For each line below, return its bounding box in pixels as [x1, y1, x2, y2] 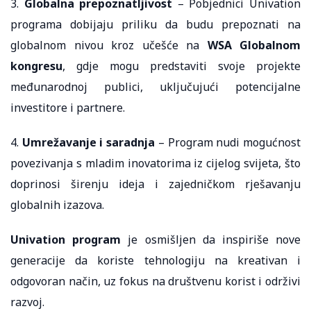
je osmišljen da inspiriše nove [121, 232, 301, 248]
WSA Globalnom [207, 37, 301, 53]
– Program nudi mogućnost [155, 135, 301, 151]
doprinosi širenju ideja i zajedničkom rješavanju [10, 176, 301, 192]
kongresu [10, 58, 62, 74]
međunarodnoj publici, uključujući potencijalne [10, 79, 301, 95]
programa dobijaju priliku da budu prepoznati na [10, 17, 301, 33]
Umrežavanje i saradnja [22, 135, 155, 151]
